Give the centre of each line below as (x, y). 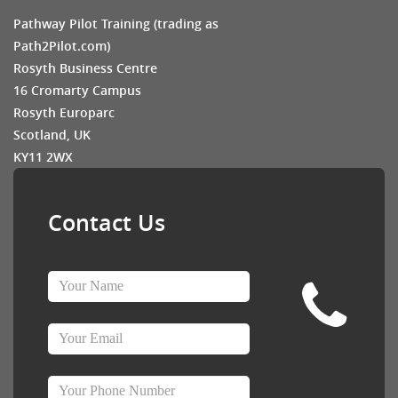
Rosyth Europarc (64, 112)
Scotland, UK (52, 134)
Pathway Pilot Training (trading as (116, 23)
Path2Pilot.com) (62, 45)
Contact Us (107, 223)
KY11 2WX (43, 156)
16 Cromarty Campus (77, 90)
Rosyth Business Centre (85, 68)
